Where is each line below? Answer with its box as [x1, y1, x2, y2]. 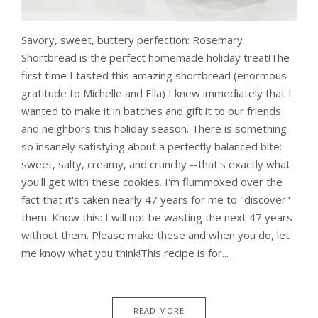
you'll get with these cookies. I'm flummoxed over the [21, 175, 283, 190]
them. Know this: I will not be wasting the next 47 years [21, 210, 292, 225]
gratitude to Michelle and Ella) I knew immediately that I [21, 86, 292, 101]
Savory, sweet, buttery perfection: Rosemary [21, 33, 243, 48]
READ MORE [133, 305, 185, 317]
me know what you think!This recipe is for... [21, 246, 229, 261]
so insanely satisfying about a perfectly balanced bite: [21, 139, 282, 154]
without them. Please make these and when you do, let [21, 228, 290, 243]
